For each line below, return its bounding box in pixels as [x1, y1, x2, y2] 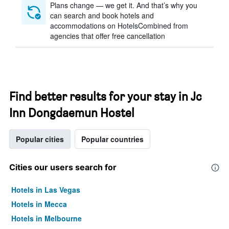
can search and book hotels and [50, 10, 154, 20]
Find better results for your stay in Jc [9, 89, 201, 104]
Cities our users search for [9, 162, 117, 172]
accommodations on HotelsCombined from [50, 20, 188, 31]
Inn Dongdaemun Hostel [9, 105, 134, 120]
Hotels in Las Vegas [11, 185, 80, 195]
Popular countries [81, 134, 144, 144]
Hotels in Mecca [11, 199, 67, 209]
